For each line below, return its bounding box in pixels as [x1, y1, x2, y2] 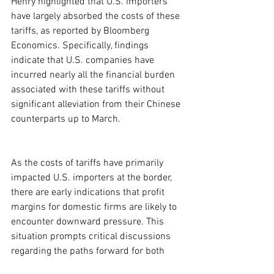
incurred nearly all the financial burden [11, 69, 177, 81]
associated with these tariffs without [11, 84, 167, 96]
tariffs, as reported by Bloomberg [11, 25, 152, 37]
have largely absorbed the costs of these [11, 10, 182, 23]
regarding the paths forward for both [11, 245, 167, 257]
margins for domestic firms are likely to [11, 201, 179, 213]
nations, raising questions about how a [11, 260, 176, 272]
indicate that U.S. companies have [11, 54, 157, 67]
